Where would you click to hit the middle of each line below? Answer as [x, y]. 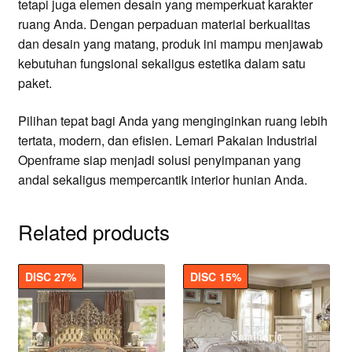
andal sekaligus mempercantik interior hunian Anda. [162, 179]
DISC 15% [216, 277]
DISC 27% [50, 277]
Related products [93, 232]
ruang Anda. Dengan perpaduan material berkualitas [164, 24]
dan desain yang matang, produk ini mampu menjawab [170, 44]
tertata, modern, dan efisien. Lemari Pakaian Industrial [167, 140]
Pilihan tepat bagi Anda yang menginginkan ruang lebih [172, 120]
